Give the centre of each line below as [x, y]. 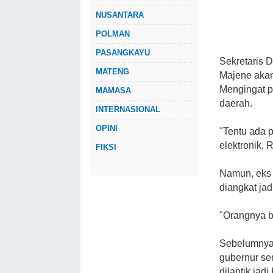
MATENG [112, 72]
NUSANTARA [120, 15]
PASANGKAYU [123, 53]
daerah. [236, 103]
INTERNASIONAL [128, 109]
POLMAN [113, 34]
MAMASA [113, 90]
